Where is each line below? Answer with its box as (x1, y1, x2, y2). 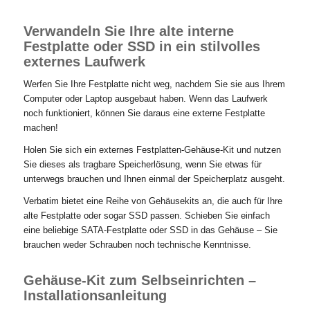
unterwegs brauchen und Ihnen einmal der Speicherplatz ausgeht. (23, 174, 285, 185)
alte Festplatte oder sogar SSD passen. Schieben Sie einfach (23, 210, 270, 221)
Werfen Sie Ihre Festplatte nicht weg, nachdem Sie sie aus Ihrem (23, 79, 285, 90)
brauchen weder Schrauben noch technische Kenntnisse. (23, 239, 251, 250)
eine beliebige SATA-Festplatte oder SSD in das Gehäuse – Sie (23, 225, 277, 236)
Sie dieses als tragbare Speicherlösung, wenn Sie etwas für (23, 159, 262, 170)
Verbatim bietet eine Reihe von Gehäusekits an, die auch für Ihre (23, 196, 282, 207)
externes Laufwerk (23, 54, 145, 70)
